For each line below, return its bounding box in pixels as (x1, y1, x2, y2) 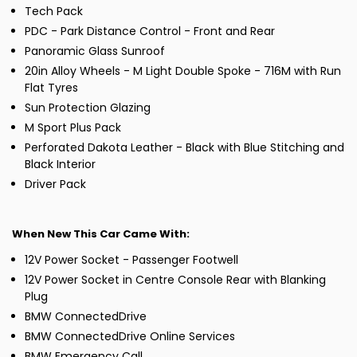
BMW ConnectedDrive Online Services (25, 328, 235, 345)
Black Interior (25, 156, 96, 173)
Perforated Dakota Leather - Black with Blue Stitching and (25, 139, 344, 156)
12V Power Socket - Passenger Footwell (25, 252, 238, 269)
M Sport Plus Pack (25, 120, 121, 136)
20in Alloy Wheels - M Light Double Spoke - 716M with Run (25, 63, 341, 80)
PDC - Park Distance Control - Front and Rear (25, 23, 275, 40)
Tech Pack (25, 3, 83, 20)
